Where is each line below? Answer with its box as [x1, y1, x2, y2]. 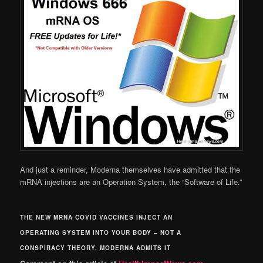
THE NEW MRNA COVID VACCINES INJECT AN [20, 213, 173, 221]
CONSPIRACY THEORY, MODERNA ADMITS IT [20, 243, 171, 252]
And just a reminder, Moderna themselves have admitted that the [20, 164, 241, 176]
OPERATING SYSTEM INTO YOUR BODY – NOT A [20, 228, 182, 237]
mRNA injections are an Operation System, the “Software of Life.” [20, 176, 242, 188]
